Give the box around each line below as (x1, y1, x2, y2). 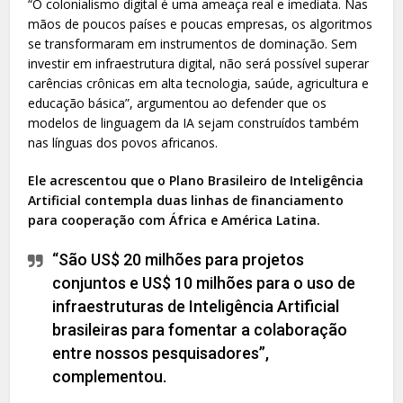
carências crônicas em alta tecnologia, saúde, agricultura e (28, 74, 370, 92)
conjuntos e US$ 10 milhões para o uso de (52, 273, 356, 292)
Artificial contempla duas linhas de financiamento (28, 191, 345, 209)
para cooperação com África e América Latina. (28, 210, 321, 228)
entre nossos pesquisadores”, (52, 343, 270, 363)
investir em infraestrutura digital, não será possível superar (28, 54, 370, 72)
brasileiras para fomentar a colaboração (52, 319, 348, 339)
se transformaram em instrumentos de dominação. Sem (28, 34, 358, 52)
